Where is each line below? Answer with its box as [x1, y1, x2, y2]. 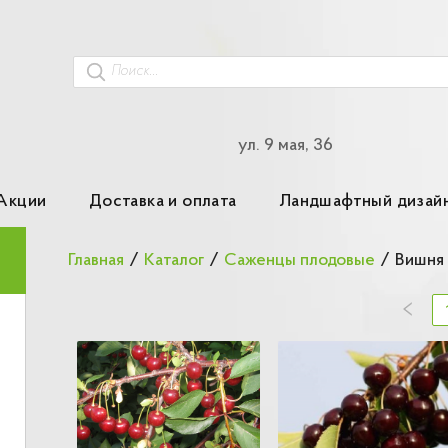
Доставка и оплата [88, 192, 237, 211]
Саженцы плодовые [224, 250, 375, 270]
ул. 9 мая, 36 [238, 136, 334, 155]
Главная [68, 250, 124, 270]
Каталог [144, 250, 204, 270]
